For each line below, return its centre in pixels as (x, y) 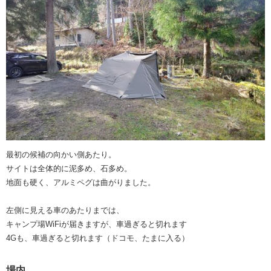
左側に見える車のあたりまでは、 (65, 210)
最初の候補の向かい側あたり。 (61, 154)
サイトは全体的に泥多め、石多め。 (69, 168)
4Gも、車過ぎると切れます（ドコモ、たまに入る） (98, 238)
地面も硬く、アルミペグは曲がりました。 (81, 182)
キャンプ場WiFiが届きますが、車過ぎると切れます (96, 224)
